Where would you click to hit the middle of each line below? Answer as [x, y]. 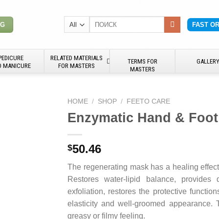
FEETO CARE [149, 101]
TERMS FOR [142, 61]
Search [99, 20]
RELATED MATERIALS [77, 58]
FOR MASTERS [77, 66]
